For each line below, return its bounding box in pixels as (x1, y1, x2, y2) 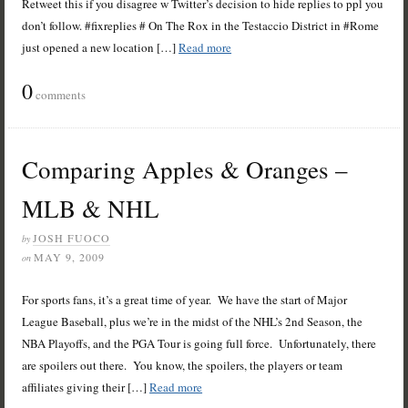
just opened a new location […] (22, 39, 179, 56)
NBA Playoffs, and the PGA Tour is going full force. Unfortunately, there (22, 335, 377, 352)
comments (33, 87, 87, 104)
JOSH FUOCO (33, 230, 111, 246)
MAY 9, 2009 (34, 250, 106, 265)
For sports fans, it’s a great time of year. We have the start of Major (22, 291, 348, 309)
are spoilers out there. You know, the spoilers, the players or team (22, 357, 343, 374)
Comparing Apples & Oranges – (22, 153, 349, 187)
